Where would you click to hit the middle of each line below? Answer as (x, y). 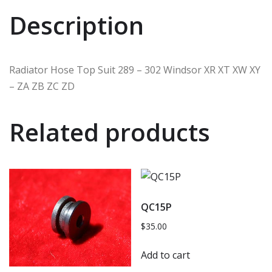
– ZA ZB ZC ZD (42, 86)
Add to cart (166, 255)
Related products (110, 132)
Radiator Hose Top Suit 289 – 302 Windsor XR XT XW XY (135, 70)
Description (76, 25)
